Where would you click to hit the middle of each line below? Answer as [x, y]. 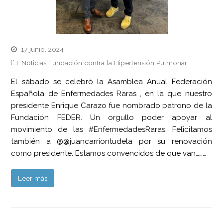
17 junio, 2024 [43, 49]
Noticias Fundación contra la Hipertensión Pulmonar [105, 62]
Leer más [33, 178]
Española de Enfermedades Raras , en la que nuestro [111, 93]
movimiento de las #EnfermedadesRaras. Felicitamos [111, 129]
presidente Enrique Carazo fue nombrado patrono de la [111, 105]
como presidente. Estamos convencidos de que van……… [109, 153]
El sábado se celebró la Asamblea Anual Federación [111, 81]
